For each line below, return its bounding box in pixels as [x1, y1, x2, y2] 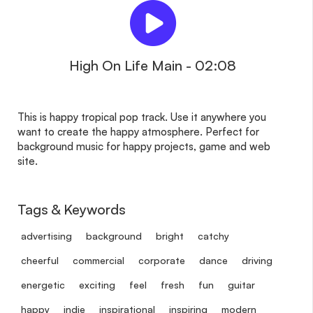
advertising [21, 229, 72, 242]
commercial [73, 254, 124, 266]
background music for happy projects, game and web [17, 139, 270, 153]
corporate [138, 254, 185, 266]
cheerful [21, 254, 59, 266]
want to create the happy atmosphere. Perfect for [17, 124, 259, 138]
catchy [198, 229, 229, 242]
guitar [228, 278, 255, 291]
